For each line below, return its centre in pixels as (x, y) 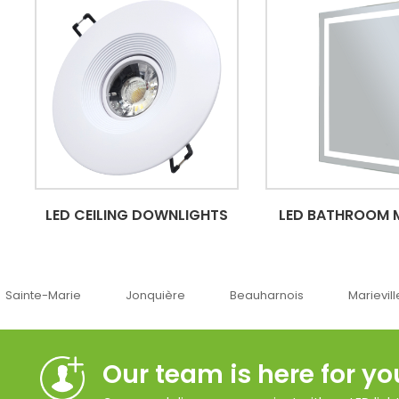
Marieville (279, 296)
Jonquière (59, 296)
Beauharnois (170, 296)
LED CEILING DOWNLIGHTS (137, 216)
